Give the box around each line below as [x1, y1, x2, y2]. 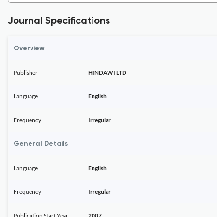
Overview [14, 45, 45, 52]
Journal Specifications [8, 16, 110, 26]
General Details [14, 140, 68, 147]
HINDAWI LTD [88, 69, 126, 76]
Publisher [14, 69, 38, 76]
